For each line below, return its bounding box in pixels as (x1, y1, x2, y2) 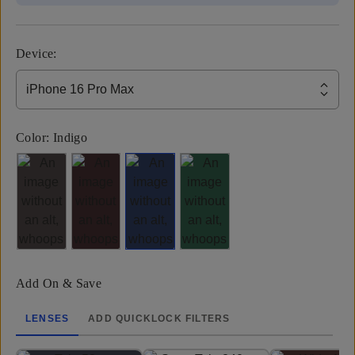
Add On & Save (16, 277, 102, 290)
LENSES (25, 313, 70, 325)
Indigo (52, 131, 88, 144)
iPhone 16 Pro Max (26, 82, 134, 96)
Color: (16, 131, 50, 144)
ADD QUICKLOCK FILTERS (88, 313, 231, 325)
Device (16, 47, 54, 60)
